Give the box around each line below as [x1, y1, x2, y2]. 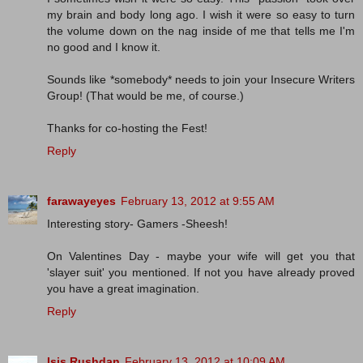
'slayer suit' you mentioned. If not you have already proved [47, 266, 355, 280]
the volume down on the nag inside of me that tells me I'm [47, 24, 355, 38]
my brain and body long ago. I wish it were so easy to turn [47, 8, 355, 22]
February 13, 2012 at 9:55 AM [121, 194, 275, 208]
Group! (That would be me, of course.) [47, 89, 244, 103]
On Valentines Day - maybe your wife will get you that [47, 250, 355, 263]
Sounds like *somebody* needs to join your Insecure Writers [47, 73, 355, 87]
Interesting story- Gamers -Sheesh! [47, 217, 228, 231]
